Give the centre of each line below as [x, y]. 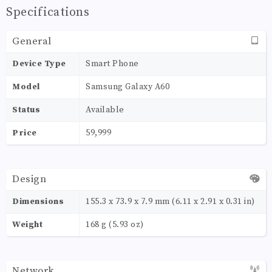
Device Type [39, 63]
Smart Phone [112, 63]
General [32, 41]
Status [26, 110]
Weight [27, 224]
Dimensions [38, 201]
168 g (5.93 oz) [115, 224]
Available [105, 110]
